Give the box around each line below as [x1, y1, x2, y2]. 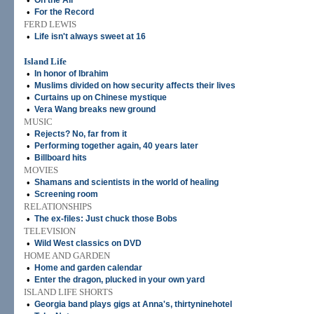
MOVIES [24, 165, 58, 175]
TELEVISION [24, 226, 76, 236]
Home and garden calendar [34, 263, 142, 273]
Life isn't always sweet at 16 [34, 32, 146, 41]
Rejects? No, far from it [34, 129, 127, 139]
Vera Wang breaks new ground [34, 104, 156, 114]
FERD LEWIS [24, 19, 76, 29]
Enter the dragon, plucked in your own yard [34, 275, 205, 285]
